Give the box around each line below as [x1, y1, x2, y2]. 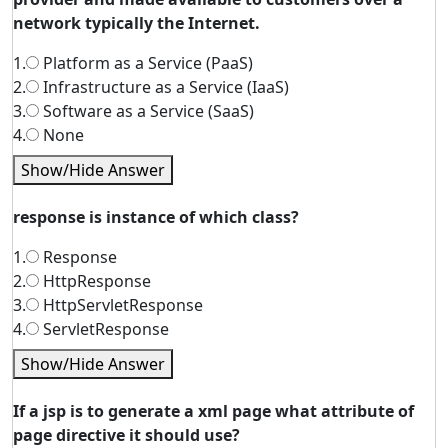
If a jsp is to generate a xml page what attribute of [13, 400, 414, 422]
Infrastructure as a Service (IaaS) [39, 76, 289, 98]
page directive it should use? [13, 424, 240, 446]
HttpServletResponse [39, 294, 203, 316]
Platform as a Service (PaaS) [39, 52, 253, 74]
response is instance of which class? [13, 206, 299, 228]
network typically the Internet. [13, 12, 260, 34]
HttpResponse [39, 270, 151, 292]
